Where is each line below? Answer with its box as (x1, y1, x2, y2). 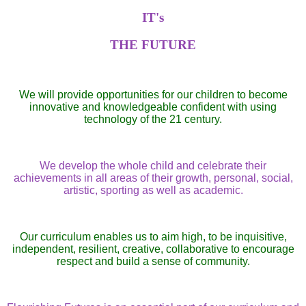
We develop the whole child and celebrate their (40, 160, 266, 172)
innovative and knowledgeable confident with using (29, 101, 277, 113)
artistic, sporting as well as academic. (63, 184, 243, 197)
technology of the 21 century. (84, 113, 222, 126)
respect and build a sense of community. (56, 255, 250, 268)
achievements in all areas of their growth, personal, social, (13, 172, 293, 184)
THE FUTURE (110, 38, 196, 53)
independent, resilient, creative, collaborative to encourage (12, 243, 294, 255)
